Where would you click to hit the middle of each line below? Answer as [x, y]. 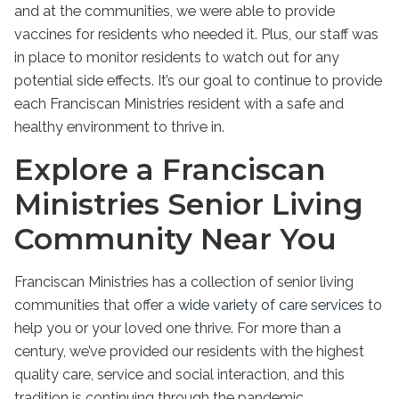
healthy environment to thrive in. [119, 127]
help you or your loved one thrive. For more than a [178, 328]
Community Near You [175, 238]
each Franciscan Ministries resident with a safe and [179, 104]
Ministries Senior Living [189, 204]
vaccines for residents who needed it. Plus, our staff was [196, 35]
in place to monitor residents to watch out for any [177, 58]
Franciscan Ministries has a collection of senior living [184, 281]
